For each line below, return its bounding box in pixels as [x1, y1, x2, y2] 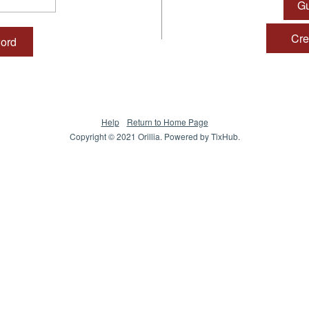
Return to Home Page [126, 116, 208, 128]
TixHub [210, 130, 238, 142]
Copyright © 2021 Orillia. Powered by [69, 130, 211, 142]
